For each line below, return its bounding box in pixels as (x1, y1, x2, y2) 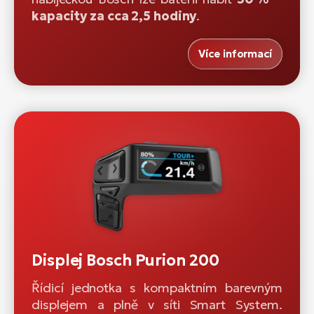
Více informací (198, 47, 272, 61)
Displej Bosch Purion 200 (32, 250, 219, 270)
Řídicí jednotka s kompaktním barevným (32, 279, 282, 296)
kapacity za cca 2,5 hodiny (32, 8, 197, 25)
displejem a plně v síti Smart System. (32, 296, 282, 313)
